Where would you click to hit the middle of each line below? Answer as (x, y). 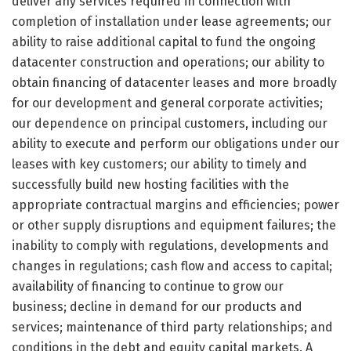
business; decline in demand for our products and (157, 306)
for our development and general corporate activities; (167, 103)
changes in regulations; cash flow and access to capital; (172, 266)
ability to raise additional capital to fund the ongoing (164, 42)
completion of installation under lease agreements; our (172, 21)
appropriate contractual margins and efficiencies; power (175, 204)
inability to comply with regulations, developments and (170, 245)
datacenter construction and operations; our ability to (168, 62)
